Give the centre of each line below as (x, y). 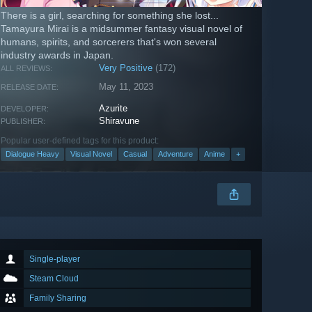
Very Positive (126, 68)
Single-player (55, 259)
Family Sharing (58, 298)
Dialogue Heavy (32, 154)
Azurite (114, 109)
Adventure (175, 154)
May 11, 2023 (126, 87)
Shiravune (119, 121)
